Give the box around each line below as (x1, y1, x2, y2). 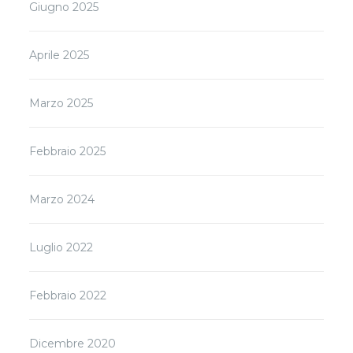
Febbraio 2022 (29, 288, 107, 303)
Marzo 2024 (29, 191, 95, 206)
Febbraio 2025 (29, 143, 106, 158)
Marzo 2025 (29, 95, 94, 110)
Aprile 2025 (29, 47, 90, 62)
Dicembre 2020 (29, 336, 117, 351)
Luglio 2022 (29, 240, 94, 255)
